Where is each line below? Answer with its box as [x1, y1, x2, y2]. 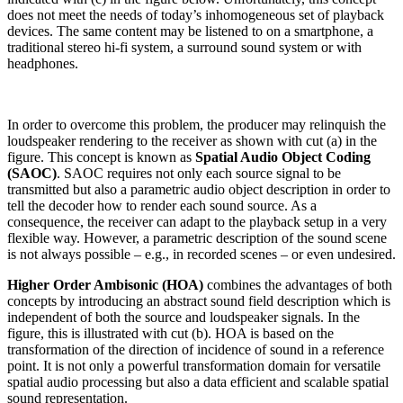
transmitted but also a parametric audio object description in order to [7, 181, 390, 197]
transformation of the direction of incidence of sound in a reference [7, 341, 384, 357]
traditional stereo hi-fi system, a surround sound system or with [7, 39, 362, 55]
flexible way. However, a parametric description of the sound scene [7, 229, 387, 246]
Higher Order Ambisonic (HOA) [7, 276, 203, 292]
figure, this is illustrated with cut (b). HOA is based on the [7, 325, 334, 341]
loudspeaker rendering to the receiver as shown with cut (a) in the [7, 132, 377, 148]
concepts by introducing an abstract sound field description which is [7, 292, 390, 309]
